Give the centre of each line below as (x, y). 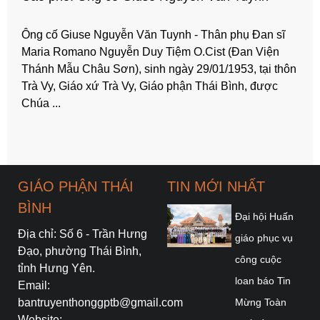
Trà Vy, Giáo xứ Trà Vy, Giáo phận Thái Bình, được (150, 86)
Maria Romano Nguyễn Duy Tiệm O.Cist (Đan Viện (150, 51)
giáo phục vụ (264, 237)
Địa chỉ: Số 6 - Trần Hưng (82, 234)
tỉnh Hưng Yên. (56, 268)
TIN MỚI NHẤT (216, 186)
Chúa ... (41, 103)
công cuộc (258, 259)
